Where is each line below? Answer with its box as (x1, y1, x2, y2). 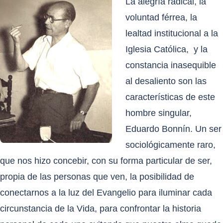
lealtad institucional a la (125, 28, 218, 38)
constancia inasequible (125, 60, 216, 70)
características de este (125, 92, 215, 102)
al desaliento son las (125, 76, 207, 86)
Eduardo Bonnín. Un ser (125, 124, 222, 134)
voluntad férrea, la (125, 12, 197, 22)
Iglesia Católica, (125, 44, 189, 54)
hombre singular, (125, 108, 192, 118)
